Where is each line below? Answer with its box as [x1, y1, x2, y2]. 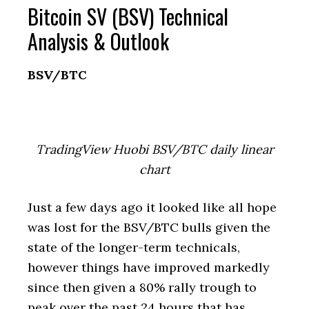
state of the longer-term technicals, [28, 239, 240, 255]
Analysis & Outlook [28, 26, 169, 57]
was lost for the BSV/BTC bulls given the [28, 219, 270, 235]
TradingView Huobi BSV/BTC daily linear [35, 141, 274, 157]
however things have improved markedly [28, 259, 270, 275]
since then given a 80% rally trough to [28, 279, 257, 295]
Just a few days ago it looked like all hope [28, 199, 277, 215]
